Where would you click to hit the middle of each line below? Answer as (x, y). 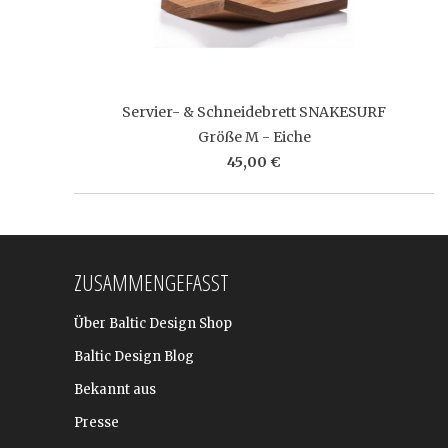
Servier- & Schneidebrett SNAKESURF (254, 111)
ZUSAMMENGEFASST (151, 282)
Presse (96, 422)
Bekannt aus (115, 389)
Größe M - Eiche (254, 136)
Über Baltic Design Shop (153, 323)
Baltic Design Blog (134, 356)
